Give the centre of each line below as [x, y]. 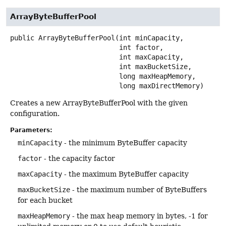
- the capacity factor [78, 159]
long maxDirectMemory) [161, 86]
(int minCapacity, [149, 38]
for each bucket [45, 201]
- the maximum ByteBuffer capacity [125, 174]
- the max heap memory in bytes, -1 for [139, 216]
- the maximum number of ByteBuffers [138, 190]
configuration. [35, 113]
